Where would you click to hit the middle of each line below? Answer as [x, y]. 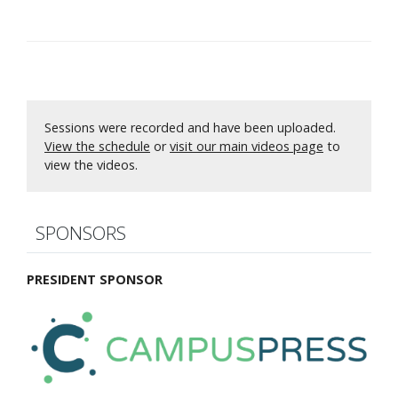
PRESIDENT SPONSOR [95, 280]
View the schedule [97, 147]
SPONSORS [81, 233]
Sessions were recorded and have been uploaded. [190, 128]
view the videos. [91, 165]
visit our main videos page [247, 147]
